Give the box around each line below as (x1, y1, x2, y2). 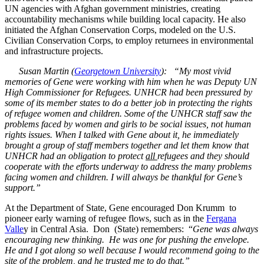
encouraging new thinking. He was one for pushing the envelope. (5, 234, 254, 245)
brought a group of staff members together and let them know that (5, 140, 249, 150)
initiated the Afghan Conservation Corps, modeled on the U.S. (5, 24, 236, 35)
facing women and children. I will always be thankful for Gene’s (5, 171, 242, 182)
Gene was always (193, 223, 258, 234)
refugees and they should (157, 150, 249, 161)
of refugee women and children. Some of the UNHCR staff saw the (5, 108, 252, 118)
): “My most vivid (161, 65, 231, 76)
